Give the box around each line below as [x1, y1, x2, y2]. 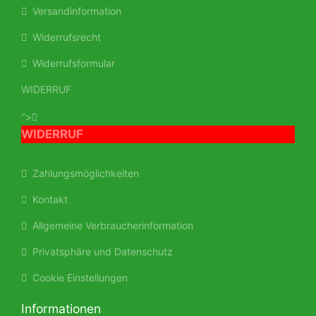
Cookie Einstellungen [27, 271, 128, 284]
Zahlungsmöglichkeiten [27, 166, 139, 179]
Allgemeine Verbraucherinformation [27, 219, 193, 231]
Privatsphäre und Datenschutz [27, 245, 173, 257]
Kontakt [27, 193, 68, 205]
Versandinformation [27, 4, 121, 17]
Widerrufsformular [27, 56, 115, 69]
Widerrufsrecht [27, 30, 101, 43]
